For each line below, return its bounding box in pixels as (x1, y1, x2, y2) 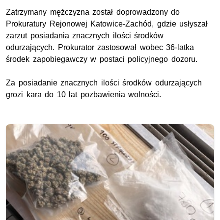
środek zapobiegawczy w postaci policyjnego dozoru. (6, 55, 197, 63)
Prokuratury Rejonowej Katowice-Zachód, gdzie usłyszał (6, 19, 208, 28)
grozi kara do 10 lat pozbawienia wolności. (6, 90, 162, 99)
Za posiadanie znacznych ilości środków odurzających (6, 78, 202, 87)
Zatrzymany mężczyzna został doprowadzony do (6, 7, 180, 16)
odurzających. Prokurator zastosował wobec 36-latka (6, 43, 194, 52)
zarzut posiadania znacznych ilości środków (6, 31, 164, 40)
